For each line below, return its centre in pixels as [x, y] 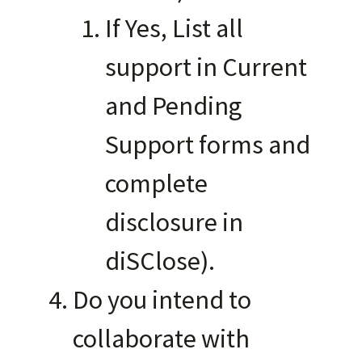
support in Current [206, 66]
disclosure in [174, 221]
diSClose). [160, 260]
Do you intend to [162, 299]
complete [156, 183]
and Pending [173, 105]
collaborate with [161, 338]
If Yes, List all [174, 27]
